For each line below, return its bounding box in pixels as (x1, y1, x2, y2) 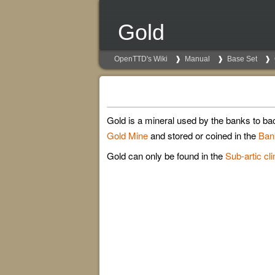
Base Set (227, 55, 257, 63)
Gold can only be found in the (107, 149, 225, 162)
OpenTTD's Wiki (114, 55, 168, 63)
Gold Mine (107, 129, 148, 142)
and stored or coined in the (148, 129, 258, 142)
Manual (185, 55, 210, 63)
